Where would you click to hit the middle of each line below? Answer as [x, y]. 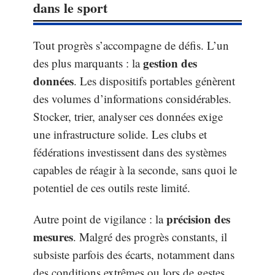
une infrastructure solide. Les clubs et [120, 134]
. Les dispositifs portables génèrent [154, 80]
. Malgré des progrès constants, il [150, 237]
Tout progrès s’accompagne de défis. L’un [131, 45]
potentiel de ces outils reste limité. [112, 187]
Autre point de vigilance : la [100, 219]
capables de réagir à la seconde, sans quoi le [135, 169]
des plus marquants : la [88, 63]
